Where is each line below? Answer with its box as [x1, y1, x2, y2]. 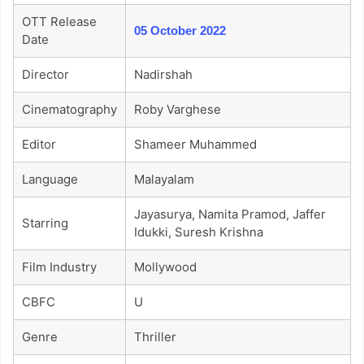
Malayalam [134, 171, 194, 188]
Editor [22, 136, 56, 153]
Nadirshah [134, 67, 193, 83]
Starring [22, 215, 68, 232]
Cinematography [22, 102, 117, 118]
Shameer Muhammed [134, 136, 257, 153]
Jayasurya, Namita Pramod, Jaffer [134, 206, 326, 223]
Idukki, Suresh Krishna [134, 224, 263, 240]
